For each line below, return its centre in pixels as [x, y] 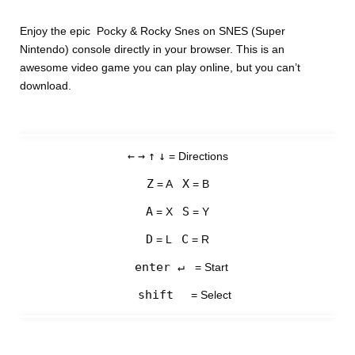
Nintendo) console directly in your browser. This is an [153, 50]
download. [46, 86]
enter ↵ [159, 267]
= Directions [197, 157]
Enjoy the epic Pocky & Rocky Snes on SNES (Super [153, 31]
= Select [210, 295]
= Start [210, 267]
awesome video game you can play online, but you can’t [160, 68]
